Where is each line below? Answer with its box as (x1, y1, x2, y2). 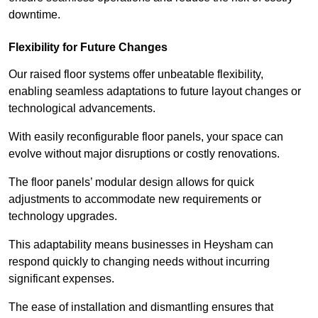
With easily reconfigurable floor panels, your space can (9, 131, 283, 143)
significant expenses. (9, 273, 114, 285)
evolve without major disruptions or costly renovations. (9, 148, 280, 160)
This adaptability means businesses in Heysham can (9, 238, 273, 251)
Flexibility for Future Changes (9, 41, 168, 54)
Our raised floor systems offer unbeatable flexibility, (9, 68, 263, 81)
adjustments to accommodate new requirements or (9, 193, 261, 206)
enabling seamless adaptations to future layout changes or (9, 85, 301, 98)
